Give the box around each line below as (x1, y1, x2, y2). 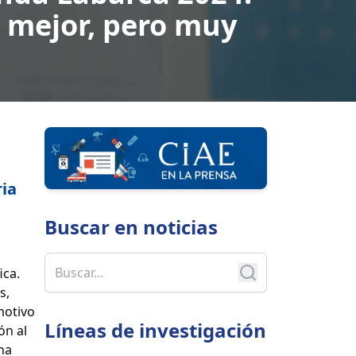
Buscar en (44, 214, 138, 241)
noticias (143, 214, 218, 241)
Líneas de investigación (44, 317, 266, 344)
